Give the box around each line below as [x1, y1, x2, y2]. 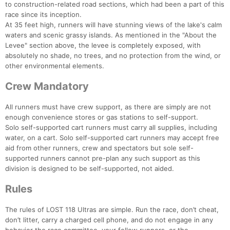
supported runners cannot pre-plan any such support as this [5, 154, 200, 163]
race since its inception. [5, 10, 82, 19]
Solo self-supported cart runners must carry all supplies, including [5, 123, 217, 132]
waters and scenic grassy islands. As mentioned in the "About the [5, 31, 217, 40]
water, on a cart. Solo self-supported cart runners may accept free [5, 133, 219, 142]
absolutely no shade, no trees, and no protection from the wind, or [5, 51, 221, 60]
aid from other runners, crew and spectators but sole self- [5, 144, 194, 152]
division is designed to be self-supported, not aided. [5, 164, 174, 173]
